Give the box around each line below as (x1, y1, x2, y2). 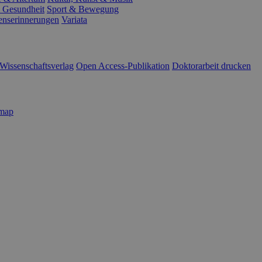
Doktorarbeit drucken (172, 60, 251, 71)
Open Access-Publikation (76, 60, 170, 71)
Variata (61, 15, 87, 25)
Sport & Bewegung (47, 4, 119, 15)
